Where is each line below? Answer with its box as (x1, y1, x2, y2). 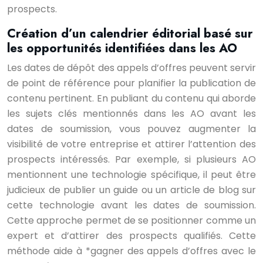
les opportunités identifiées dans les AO (7, 39, 237, 57)
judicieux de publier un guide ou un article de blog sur (7, 183, 256, 197)
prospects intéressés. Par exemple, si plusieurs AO (7, 153, 256, 166)
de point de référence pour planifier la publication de (7, 76, 256, 90)
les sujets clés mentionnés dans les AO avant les (7, 107, 256, 120)
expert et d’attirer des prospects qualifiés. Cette (7, 229, 256, 242)
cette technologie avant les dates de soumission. (7, 198, 256, 212)
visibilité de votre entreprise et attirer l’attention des (7, 137, 256, 151)
